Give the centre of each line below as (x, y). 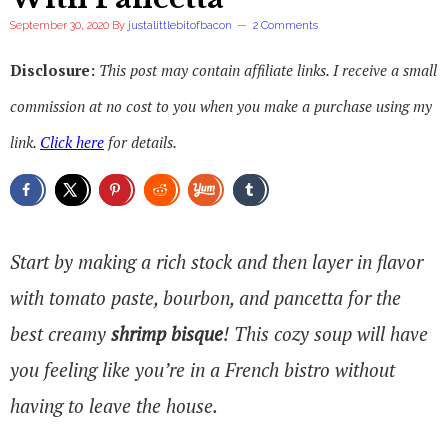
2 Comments (285, 25)
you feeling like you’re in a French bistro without (202, 369)
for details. (140, 142)
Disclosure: (54, 70)
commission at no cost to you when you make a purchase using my (221, 106)
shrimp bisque (167, 333)
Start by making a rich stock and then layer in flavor (216, 261)
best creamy (60, 333)
